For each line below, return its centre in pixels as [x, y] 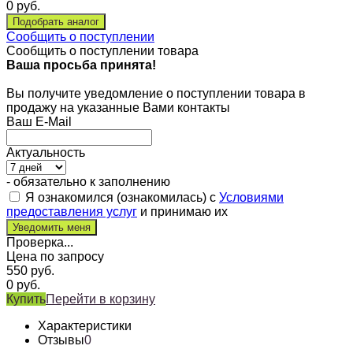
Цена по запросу [55, 256]
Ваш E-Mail [39, 121]
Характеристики [85, 325]
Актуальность [46, 152]
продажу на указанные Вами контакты [118, 107]
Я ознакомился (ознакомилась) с [121, 197]
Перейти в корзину [100, 299]
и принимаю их [182, 211]
